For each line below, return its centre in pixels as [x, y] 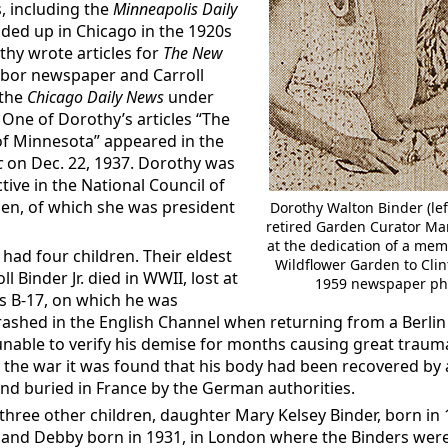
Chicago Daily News [95, 97]
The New [193, 53]
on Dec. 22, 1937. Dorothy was [119, 163]
